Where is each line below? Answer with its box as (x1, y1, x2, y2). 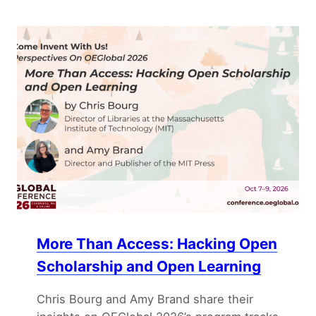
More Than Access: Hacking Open (37, 235, 277, 253)
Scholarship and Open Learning (37, 257, 261, 276)
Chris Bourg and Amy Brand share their (37, 291, 253, 306)
